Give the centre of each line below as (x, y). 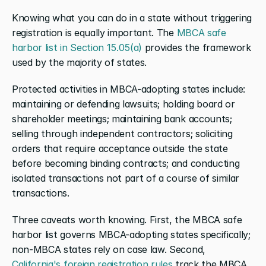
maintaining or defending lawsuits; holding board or (123, 104)
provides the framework (197, 47)
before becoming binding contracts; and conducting (126, 163)
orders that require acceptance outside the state (120, 148)
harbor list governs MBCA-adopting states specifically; (131, 234)
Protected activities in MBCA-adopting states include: (129, 89)
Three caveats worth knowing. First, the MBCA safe (127, 219)
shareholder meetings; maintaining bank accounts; (122, 118)
